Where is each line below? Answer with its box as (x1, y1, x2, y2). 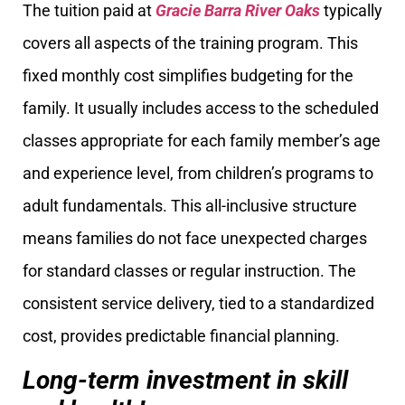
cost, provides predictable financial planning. (23, 325, 340, 345)
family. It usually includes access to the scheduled (23, 98, 379, 118)
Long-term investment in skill (23, 365, 348, 396)
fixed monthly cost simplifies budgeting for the (23, 65, 353, 85)
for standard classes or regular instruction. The (23, 260, 356, 280)
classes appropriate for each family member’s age (23, 130, 381, 150)
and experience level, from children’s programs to (23, 163, 373, 183)
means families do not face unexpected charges (23, 228, 367, 248)
